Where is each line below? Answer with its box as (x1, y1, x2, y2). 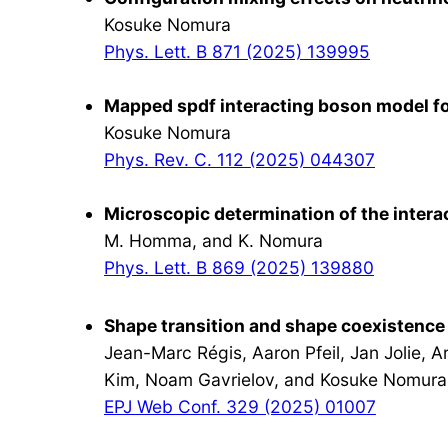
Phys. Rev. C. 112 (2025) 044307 (104, 149, 375, 171)
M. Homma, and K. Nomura (104, 230, 323, 252)
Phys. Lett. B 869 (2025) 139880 (104, 257, 374, 279)
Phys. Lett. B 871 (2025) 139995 (104, 41, 370, 63)
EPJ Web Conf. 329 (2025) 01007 (104, 395, 376, 417)
